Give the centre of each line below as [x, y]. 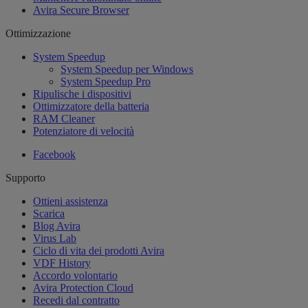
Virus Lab [55, 239]
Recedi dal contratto [76, 300]
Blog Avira [57, 226]
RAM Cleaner [64, 119]
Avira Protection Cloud [83, 288]
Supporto [25, 178]
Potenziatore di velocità [84, 131]
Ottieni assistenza [70, 201]
